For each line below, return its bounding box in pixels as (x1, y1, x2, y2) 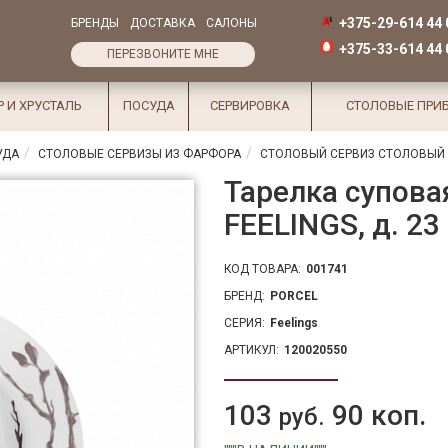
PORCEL (270, 289, 321, 303)
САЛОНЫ (206, 16, 257, 30)
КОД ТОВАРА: (224, 262, 301, 276)
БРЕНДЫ (71, 16, 119, 30)
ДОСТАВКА (130, 16, 195, 30)
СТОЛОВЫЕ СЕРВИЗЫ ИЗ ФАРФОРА (38, 147, 241, 161)
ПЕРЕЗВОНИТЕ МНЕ (107, 47, 220, 61)
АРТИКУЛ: (224, 343, 279, 357)
